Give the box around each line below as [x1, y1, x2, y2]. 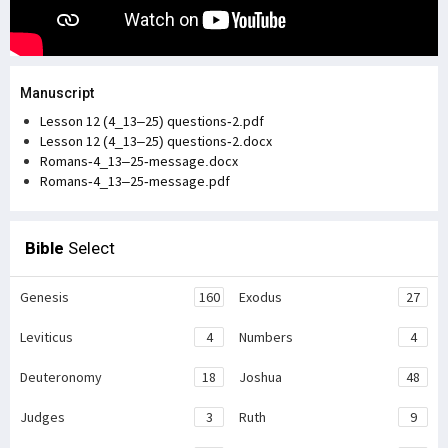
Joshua [239, 367, 282, 386]
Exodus [239, 287, 282, 306]
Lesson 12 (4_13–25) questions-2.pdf [40, 111, 264, 130]
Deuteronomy [20, 367, 102, 386]
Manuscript [20, 84, 94, 101]
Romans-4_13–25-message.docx [40, 151, 238, 170]
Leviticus [20, 327, 73, 346]
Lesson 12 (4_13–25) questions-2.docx [40, 131, 272, 150]
